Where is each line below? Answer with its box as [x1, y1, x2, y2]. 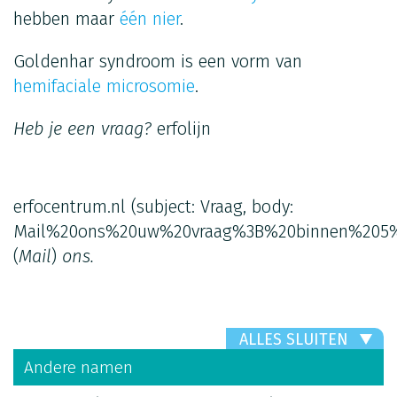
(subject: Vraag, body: [126, 195, 293, 217]
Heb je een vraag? [13, 117, 157, 139]
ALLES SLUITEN [239, 329, 348, 349]
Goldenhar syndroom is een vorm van [13, 50, 302, 72]
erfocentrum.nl [13, 195, 126, 217]
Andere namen [24, 356, 133, 378]
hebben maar [13, 7, 120, 29]
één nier [120, 7, 180, 29]
